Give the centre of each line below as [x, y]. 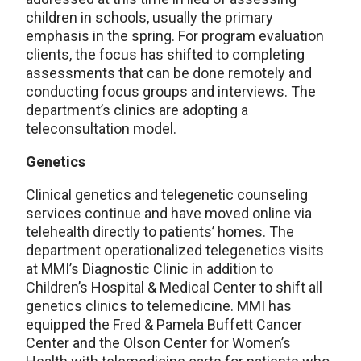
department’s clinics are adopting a [137, 110]
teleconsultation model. [101, 129]
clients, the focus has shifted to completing [165, 55]
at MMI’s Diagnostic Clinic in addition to [149, 269]
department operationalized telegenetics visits [175, 251]
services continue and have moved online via [169, 214]
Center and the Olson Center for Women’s [158, 343]
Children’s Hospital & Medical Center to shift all [174, 288]
